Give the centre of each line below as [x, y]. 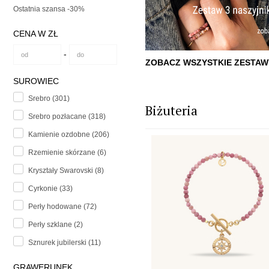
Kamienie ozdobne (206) [69, 135]
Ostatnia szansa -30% [49, 9]
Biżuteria [171, 110]
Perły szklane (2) [56, 225]
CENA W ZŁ [36, 34]
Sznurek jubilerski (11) [65, 243]
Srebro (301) [49, 99]
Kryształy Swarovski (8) [66, 171]
